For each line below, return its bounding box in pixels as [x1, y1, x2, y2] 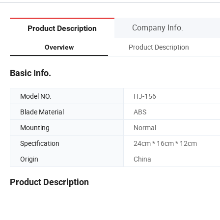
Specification [20, 138, 59, 148]
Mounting [20, 122, 50, 132]
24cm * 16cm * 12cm [134, 138, 197, 148]
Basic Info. [10, 67, 51, 78]
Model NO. [20, 91, 52, 101]
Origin [20, 154, 38, 164]
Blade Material [20, 107, 64, 116]
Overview [44, 43, 74, 51]
